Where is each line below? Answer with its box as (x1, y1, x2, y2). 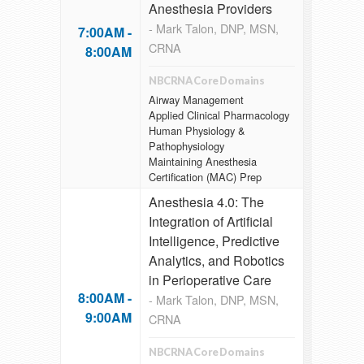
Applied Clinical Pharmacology (149, 106, 289, 123)
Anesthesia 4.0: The (149, 193, 264, 212)
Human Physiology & (149, 122, 245, 138)
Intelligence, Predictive (149, 232, 279, 251)
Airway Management (149, 91, 244, 107)
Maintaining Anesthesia (149, 153, 257, 169)
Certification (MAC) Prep (149, 168, 262, 184)
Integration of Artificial (149, 212, 273, 232)
